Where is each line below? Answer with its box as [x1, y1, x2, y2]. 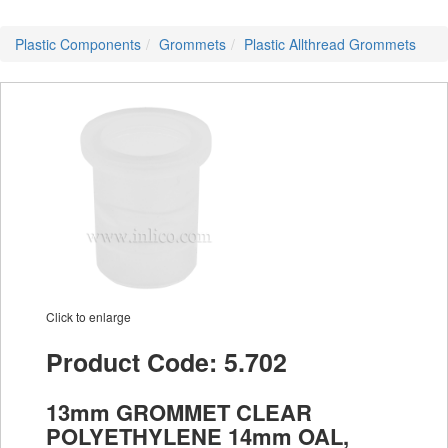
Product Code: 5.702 [46, 344, 287, 380]
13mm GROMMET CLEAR [46, 396, 312, 428]
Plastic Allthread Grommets [244, 34, 416, 54]
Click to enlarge [46, 308, 131, 325]
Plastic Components [15, 34, 141, 54]
